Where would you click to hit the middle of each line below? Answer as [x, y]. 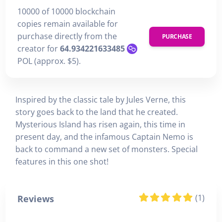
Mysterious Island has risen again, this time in [100, 124]
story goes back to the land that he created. [97, 112]
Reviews [36, 198]
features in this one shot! [62, 161]
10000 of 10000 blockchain [66, 12]
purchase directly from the [67, 36]
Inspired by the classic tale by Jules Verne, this [101, 99]
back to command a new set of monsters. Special [107, 149]
